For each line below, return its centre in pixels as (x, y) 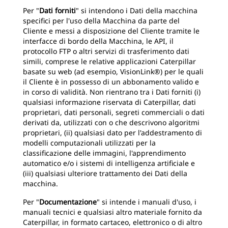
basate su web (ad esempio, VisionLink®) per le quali (113, 72)
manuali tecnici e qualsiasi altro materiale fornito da (112, 212)
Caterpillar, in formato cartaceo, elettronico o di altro (112, 222)
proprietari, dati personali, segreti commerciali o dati (114, 112)
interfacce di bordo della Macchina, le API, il (98, 41)
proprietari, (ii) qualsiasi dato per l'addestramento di (112, 133)
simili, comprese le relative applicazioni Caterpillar (109, 61)
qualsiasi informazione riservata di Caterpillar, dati (109, 102)
